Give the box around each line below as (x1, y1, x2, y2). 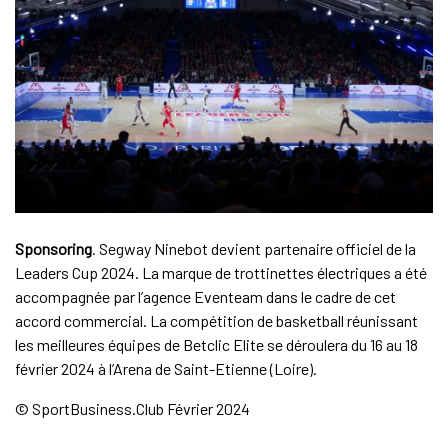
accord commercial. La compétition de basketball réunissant (14, 311, 418, 331)
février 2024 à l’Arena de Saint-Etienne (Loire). (14, 359, 317, 379)
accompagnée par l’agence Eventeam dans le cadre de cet (14, 287, 396, 307)
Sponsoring (14, 239, 92, 259)
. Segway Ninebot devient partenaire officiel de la (91, 239, 416, 259)
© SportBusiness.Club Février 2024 (14, 399, 250, 419)
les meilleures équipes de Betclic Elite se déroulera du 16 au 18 (14, 335, 418, 355)
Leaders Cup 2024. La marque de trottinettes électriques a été (14, 263, 427, 283)
